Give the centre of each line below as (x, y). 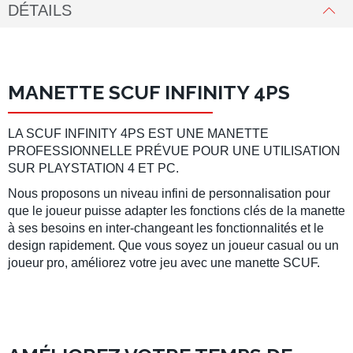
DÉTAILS (40, 10)
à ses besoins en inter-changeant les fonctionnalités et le (166, 228)
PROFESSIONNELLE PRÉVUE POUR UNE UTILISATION (174, 151)
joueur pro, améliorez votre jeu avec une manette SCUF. (164, 263)
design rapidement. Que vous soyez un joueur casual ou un (173, 245)
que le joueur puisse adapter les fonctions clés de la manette (176, 211)
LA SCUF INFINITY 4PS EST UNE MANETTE (138, 134)
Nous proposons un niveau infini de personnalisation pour (169, 193)
